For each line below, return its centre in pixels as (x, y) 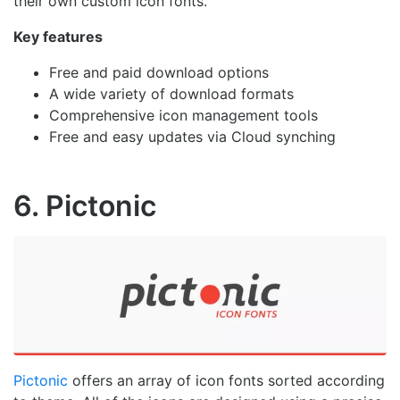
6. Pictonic (85, 206)
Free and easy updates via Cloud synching (192, 137)
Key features (58, 37)
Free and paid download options (159, 73)
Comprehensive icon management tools (183, 116)
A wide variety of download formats (171, 94)
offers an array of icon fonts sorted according (226, 380)
